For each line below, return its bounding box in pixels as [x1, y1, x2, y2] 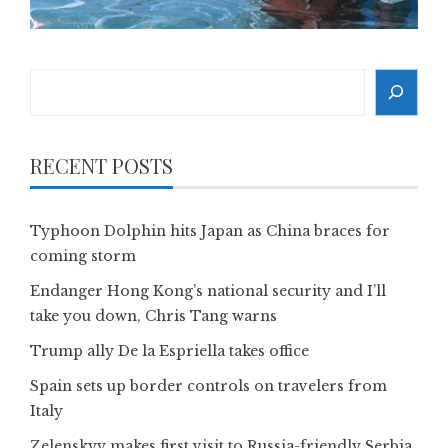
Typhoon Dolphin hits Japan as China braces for [30, 221, 390, 240]
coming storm [30, 246, 136, 265]
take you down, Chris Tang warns [30, 306, 277, 325]
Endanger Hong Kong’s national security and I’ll [30, 281, 386, 300]
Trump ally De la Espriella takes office [30, 341, 309, 360]
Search [29, 70, 83, 89]
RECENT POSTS [30, 151, 173, 179]
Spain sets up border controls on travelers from [30, 376, 387, 395]
